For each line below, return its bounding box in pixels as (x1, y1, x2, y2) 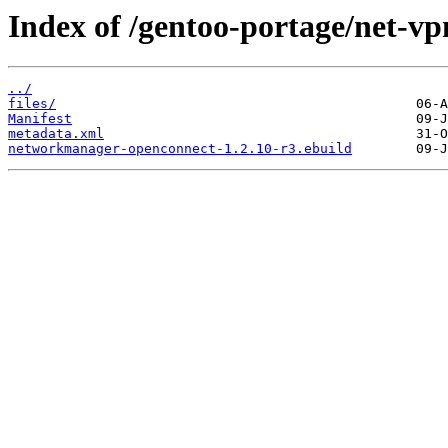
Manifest (8, 111, 72, 127)
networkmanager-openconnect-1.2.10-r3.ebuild (8, 141, 352, 157)
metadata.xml (8, 126, 104, 142)
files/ (8, 96, 56, 112)
